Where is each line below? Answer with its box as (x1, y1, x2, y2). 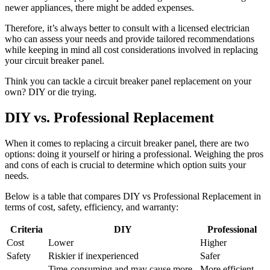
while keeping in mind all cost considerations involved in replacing (5, 44, 258, 55)
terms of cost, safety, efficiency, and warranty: (5, 201, 178, 212)
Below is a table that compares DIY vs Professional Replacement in (5, 190, 261, 201)
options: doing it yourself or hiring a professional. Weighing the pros (5, 148, 263, 159)
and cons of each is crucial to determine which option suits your (5, 159, 246, 170)
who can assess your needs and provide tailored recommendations (5, 33, 254, 44)
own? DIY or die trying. (5, 86, 96, 97)
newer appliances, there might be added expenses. (5, 2, 194, 13)
